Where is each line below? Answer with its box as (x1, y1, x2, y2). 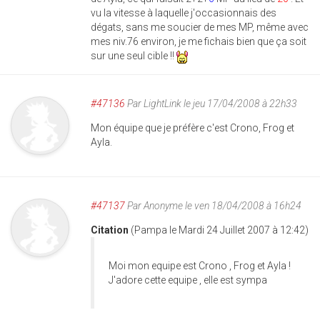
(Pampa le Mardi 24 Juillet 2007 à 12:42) (131, 224, 309, 236)
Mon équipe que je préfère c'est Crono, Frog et (91, 121, 294, 134)
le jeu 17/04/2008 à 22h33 (181, 97, 297, 109)
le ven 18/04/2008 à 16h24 (183, 199, 301, 211)
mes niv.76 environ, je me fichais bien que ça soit (91, 36, 306, 48)
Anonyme (144, 199, 183, 211)
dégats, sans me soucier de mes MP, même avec (91, 21, 309, 34)
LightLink (144, 97, 181, 109)
